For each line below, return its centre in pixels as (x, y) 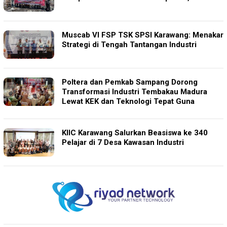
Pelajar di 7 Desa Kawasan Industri (123, 142)
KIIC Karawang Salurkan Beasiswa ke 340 (135, 133)
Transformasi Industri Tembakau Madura (135, 91)
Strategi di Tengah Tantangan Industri (129, 44)
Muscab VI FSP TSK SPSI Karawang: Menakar (143, 35)
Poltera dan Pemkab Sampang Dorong (130, 82)
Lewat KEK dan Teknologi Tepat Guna (128, 101)
